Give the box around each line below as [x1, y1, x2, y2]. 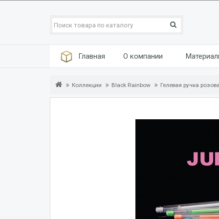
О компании [123, 52, 163, 61]
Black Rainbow [111, 82, 151, 88]
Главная [78, 52, 105, 61]
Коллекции [72, 82, 102, 88]
